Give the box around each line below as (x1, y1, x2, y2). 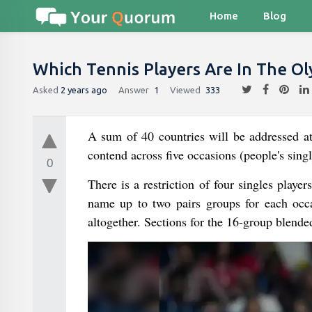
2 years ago (61, 84, 107, 95)
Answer (118, 84, 149, 95)
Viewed (170, 84, 201, 95)
